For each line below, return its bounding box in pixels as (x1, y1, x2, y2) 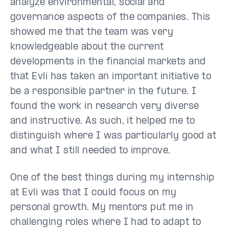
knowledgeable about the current (10, 42, 164, 52)
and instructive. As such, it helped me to (10, 116, 195, 126)
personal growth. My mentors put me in (10, 202, 194, 213)
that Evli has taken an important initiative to (10, 72, 212, 82)
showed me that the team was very (10, 27, 174, 37)
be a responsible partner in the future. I (10, 86, 197, 97)
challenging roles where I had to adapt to (10, 217, 201, 227)
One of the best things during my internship (10, 173, 215, 183)
